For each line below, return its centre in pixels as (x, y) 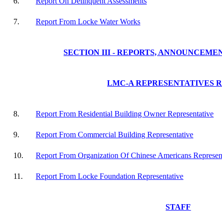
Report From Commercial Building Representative (115, 135)
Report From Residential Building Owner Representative (125, 114)
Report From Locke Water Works (88, 22)
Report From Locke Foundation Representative (110, 176)
